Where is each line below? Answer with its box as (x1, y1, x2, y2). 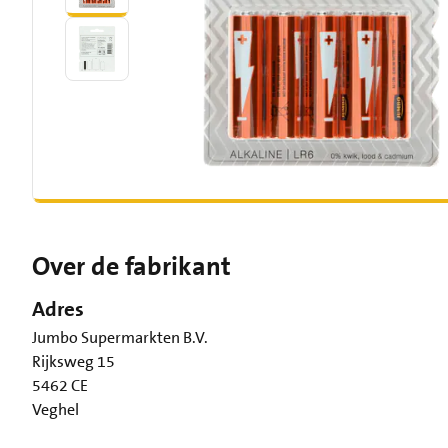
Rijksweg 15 (32, 351, 115, 372)
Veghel (32, 399, 79, 420)
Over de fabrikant (32, 250, 231, 283)
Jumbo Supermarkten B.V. (32, 327, 208, 348)
